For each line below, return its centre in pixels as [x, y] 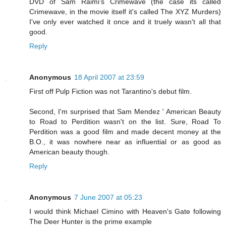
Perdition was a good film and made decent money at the [125, 132]
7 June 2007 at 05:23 [108, 197]
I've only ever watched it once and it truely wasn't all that [125, 22]
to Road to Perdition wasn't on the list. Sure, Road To [125, 122]
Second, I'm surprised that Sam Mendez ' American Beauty [125, 112]
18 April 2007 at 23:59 [109, 77]
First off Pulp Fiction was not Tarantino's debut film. [110, 92]
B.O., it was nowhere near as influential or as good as [125, 142]
